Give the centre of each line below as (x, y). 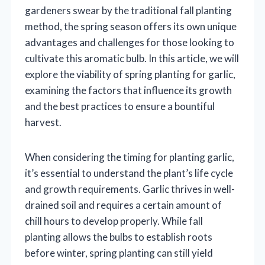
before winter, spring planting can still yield (119, 253)
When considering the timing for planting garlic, (130, 157)
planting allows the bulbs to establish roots (119, 237)
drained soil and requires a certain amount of (123, 205)
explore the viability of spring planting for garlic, (130, 75)
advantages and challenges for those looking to (130, 43)
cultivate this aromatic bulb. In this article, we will (132, 59)
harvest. (43, 122)
